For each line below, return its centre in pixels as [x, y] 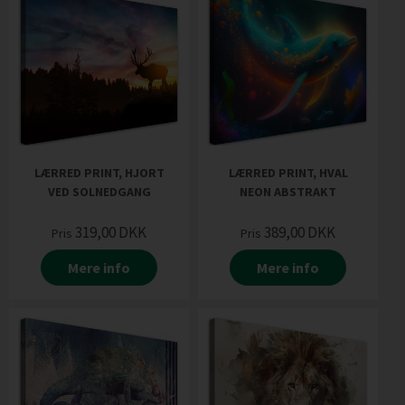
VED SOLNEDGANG [99, 192]
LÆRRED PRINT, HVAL [288, 173]
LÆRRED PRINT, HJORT [99, 173]
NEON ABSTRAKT [288, 192]
